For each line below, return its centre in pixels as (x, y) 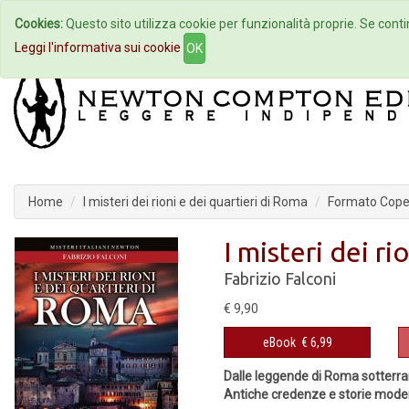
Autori (204, 24)
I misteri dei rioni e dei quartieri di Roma (195, 202)
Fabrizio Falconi (280, 278)
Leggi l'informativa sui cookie (98, 47)
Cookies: (39, 24)
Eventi (304, 24)
